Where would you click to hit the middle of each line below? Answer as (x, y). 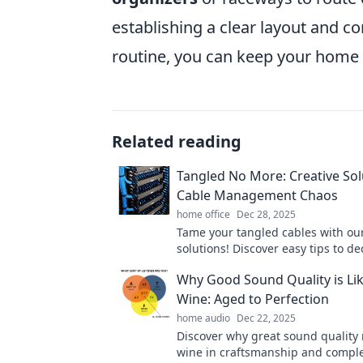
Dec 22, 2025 (266, 318)
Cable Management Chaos (257, 195)
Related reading (177, 141)
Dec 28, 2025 (266, 214)
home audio (203, 318)
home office (203, 214)
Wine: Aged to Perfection (253, 299)
